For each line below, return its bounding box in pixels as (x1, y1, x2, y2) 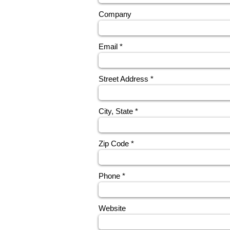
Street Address (99, 74, 148, 83)
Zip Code (99, 139, 129, 148)
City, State (99, 107, 133, 116)
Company (99, 10, 131, 18)
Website (99, 204, 126, 213)
